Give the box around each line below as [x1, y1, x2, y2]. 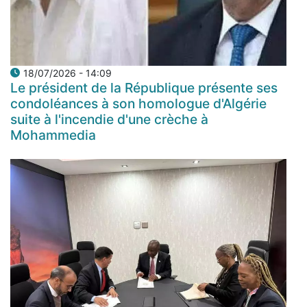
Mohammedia [10, 127, 96, 144]
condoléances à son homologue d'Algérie [10, 95, 267, 112]
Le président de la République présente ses [10, 79, 278, 97]
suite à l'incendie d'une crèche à [10, 111, 208, 128]
